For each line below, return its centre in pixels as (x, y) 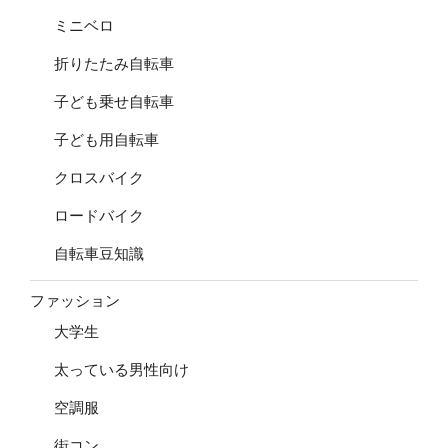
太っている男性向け (121, 370)
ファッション (75, 300)
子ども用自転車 (106, 140)
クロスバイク (99, 178)
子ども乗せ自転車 (114, 102)
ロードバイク (99, 216)
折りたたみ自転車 (114, 64)
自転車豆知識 (99, 254)
